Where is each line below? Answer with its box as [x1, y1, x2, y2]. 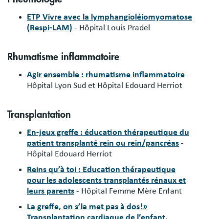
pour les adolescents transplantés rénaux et [27, 175, 186, 185]
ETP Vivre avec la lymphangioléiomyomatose [27, 13, 192, 22]
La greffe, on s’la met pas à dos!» [27, 202, 148, 211]
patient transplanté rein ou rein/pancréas [27, 138, 179, 148]
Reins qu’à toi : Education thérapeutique [27, 165, 175, 174]
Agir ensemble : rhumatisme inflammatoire [27, 70, 185, 79]
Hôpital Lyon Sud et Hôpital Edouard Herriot [27, 81, 182, 90]
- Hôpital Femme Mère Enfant [74, 186, 182, 196]
